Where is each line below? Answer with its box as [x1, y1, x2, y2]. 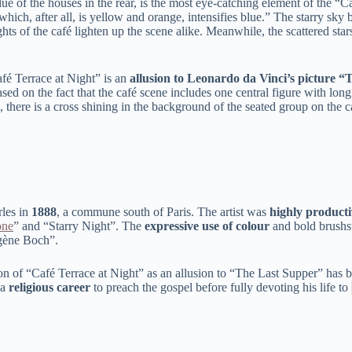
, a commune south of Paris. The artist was [57, 205, 269, 219]
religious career [9, 280, 90, 295]
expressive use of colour [145, 219, 269, 233]
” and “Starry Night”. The [13, 219, 145, 233]
